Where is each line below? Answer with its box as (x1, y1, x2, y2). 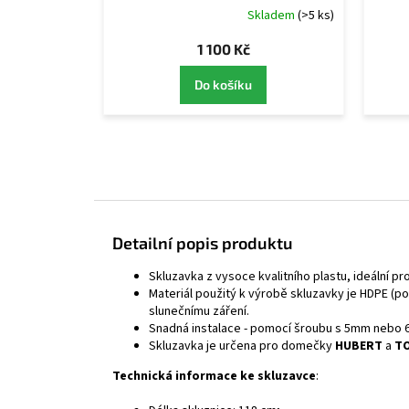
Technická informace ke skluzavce (112, 366, 316, 385)
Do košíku (194, 77, 253, 93)
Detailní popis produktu (112, 232, 293, 253)
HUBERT (335, 336, 383, 355)
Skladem (246, 5, 298, 25)
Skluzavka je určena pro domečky (149, 336, 335, 355)
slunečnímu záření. (149, 301, 249, 320)
